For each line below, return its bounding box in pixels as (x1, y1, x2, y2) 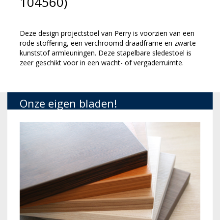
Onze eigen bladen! (20, 96, 117, 110)
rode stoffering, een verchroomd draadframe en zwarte (20, 38, 196, 48)
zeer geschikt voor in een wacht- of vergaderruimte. (20, 58, 184, 67)
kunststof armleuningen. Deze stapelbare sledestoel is (20, 48, 192, 57)
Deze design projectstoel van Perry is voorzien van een (20, 28, 194, 38)
